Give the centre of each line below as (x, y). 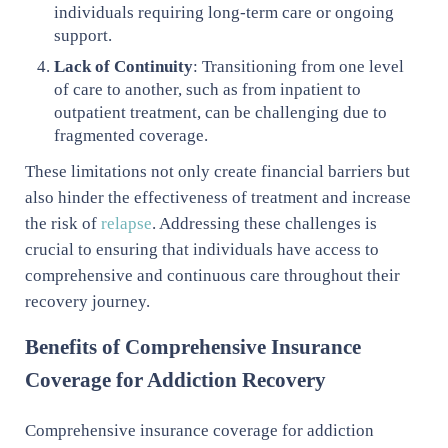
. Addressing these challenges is (264, 224)
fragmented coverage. (131, 136)
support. (83, 35)
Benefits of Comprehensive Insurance (192, 347)
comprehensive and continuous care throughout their (212, 276)
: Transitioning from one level (299, 67)
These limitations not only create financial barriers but (217, 172)
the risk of (62, 224)
